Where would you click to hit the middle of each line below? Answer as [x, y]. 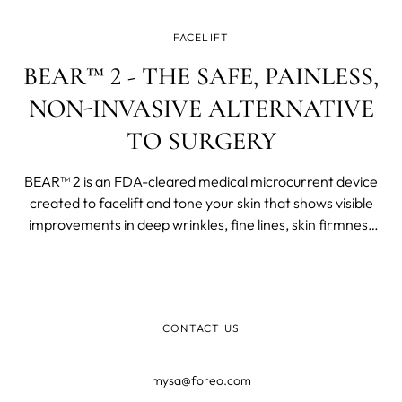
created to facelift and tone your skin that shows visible [201, 202]
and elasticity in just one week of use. [201, 245]
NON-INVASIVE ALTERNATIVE [201, 108]
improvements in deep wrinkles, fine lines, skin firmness [201, 224]
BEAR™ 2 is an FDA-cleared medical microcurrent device [201, 181]
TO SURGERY [201, 140]
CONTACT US [201, 328]
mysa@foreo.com [201, 380]
